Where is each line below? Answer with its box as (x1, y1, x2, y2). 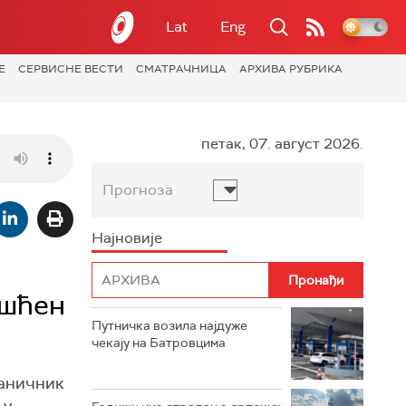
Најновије (92, 228, 162, 247)
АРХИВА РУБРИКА (239, 62, 343, 76)
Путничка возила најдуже (92, 317, 247, 333)
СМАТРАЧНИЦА (136, 62, 227, 76)
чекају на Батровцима (92, 334, 226, 351)
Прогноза (102, 180, 173, 199)
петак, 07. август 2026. (201, 134, 363, 153)
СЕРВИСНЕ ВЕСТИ (18, 62, 123, 76)
